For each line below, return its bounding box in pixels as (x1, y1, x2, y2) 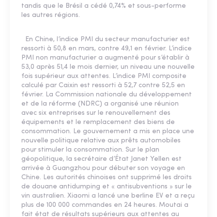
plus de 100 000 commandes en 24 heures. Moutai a (21, 201, 188, 209)
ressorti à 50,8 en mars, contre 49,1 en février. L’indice (21, 45, 192, 53)
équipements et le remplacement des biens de (21, 119, 175, 126)
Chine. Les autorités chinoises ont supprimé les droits (21, 174, 192, 182)
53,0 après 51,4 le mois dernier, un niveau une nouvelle (21, 63, 195, 71)
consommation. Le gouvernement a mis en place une (21, 128, 194, 136)
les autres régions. (21, 12, 80, 19)
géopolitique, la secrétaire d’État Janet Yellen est (21, 155, 182, 163)
